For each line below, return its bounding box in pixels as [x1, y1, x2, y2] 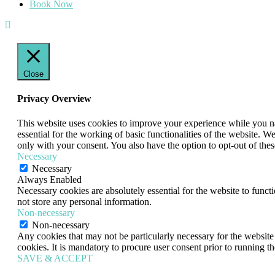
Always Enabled [17, 174, 82, 185]
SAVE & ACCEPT [17, 252, 93, 263]
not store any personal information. [17, 196, 152, 207]
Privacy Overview [17, 93, 91, 104]
